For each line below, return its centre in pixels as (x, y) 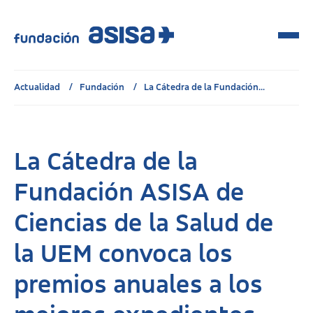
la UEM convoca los (123, 255)
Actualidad (38, 87)
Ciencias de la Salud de (144, 224)
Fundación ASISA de (129, 194)
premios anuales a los (138, 286)
